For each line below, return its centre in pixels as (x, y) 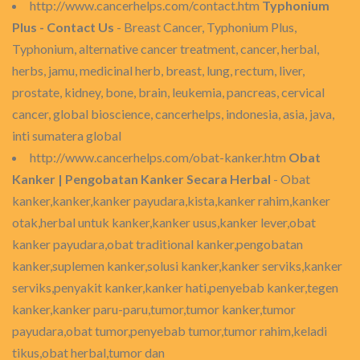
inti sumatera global (67, 135)
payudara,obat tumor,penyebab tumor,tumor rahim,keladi (170, 331)
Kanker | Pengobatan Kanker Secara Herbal (141, 179)
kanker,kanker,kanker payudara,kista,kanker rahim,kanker (171, 200)
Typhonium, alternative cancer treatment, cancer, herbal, (166, 49)
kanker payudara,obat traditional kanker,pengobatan (157, 244)
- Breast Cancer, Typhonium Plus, (205, 27)
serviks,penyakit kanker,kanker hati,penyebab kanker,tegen (175, 287)
